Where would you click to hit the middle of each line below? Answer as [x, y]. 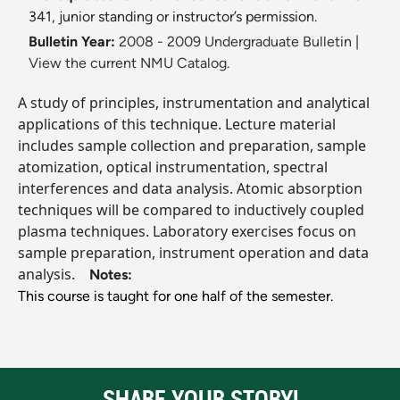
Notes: [111, 275]
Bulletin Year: [72, 42]
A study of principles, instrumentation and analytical [194, 103]
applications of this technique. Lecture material [177, 125]
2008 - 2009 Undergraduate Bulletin [235, 42]
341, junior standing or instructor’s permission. [173, 17]
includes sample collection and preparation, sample [192, 146]
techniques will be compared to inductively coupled [191, 210]
